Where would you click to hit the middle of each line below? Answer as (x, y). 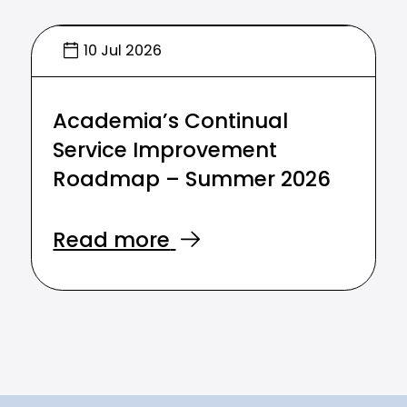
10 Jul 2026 (122, 51)
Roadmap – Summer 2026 (192, 181)
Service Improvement (165, 152)
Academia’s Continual (171, 123)
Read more (112, 243)
